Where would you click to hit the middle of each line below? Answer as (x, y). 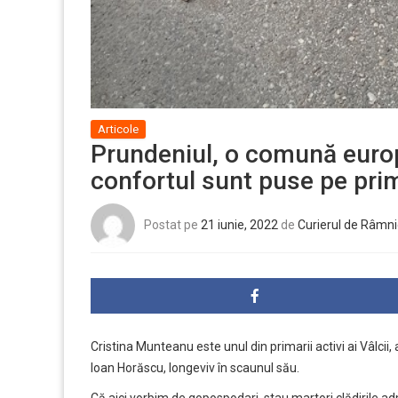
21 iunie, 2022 (239, 225)
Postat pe (172, 225)
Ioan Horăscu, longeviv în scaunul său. (195, 368)
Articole (118, 130)
